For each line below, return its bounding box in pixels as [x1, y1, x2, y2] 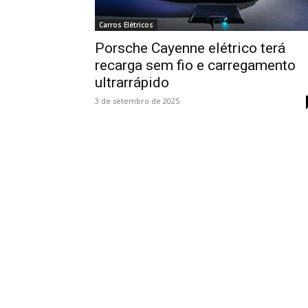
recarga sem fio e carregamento [95, 57, 296, 74]
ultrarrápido [95, 74, 169, 91]
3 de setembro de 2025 [95, 96, 179, 106]
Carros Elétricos [99, 20, 153, 30]
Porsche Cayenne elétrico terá [95, 40, 285, 56]
